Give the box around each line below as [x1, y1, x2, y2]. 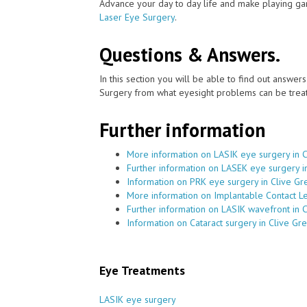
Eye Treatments [99, 262, 185, 278]
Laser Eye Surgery [99, 10, 175, 23]
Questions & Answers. [99, 41, 280, 67]
